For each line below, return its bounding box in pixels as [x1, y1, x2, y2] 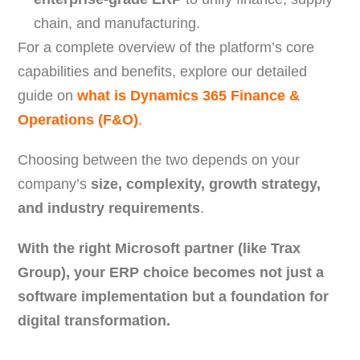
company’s [18, 176, 92, 193]
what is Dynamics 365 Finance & [77, 88, 301, 104]
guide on [18, 88, 78, 104]
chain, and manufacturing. [34, 15, 201, 32]
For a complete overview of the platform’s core [18, 39, 315, 56]
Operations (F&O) [18, 112, 139, 129]
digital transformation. [18, 313, 171, 329]
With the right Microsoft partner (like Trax [18, 240, 301, 257]
